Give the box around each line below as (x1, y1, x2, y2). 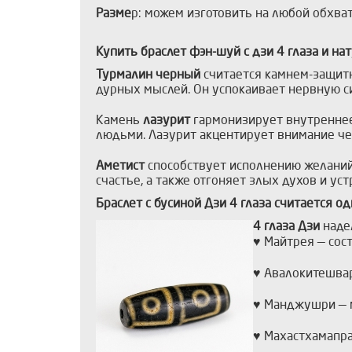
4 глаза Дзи (253, 221, 320, 234)
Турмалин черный (96, 69, 200, 82)
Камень (96, 115, 143, 128)
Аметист (96, 160, 148, 174)
